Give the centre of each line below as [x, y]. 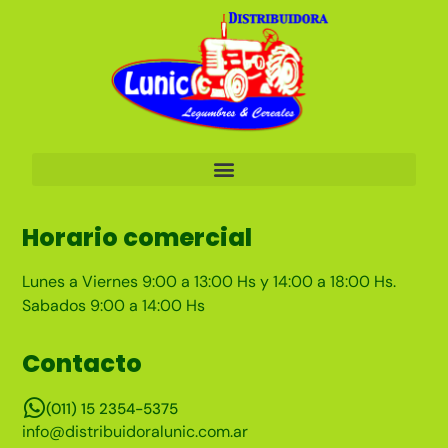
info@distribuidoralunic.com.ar [135, 432]
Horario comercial [137, 237]
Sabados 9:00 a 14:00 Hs [114, 305]
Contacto [82, 364]
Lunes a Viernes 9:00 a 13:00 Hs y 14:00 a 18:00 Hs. [209, 281]
